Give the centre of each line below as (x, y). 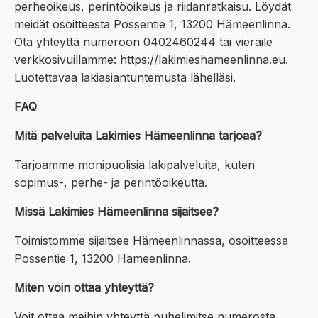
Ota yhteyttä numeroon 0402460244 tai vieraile (143, 42)
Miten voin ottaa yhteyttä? (84, 288)
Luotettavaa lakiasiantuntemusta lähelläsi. (125, 78)
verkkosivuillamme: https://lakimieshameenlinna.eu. (151, 60)
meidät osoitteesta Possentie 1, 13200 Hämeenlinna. (152, 24)
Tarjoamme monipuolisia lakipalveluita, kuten (135, 165)
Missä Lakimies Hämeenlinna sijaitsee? (116, 212)
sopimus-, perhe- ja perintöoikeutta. (111, 183)
